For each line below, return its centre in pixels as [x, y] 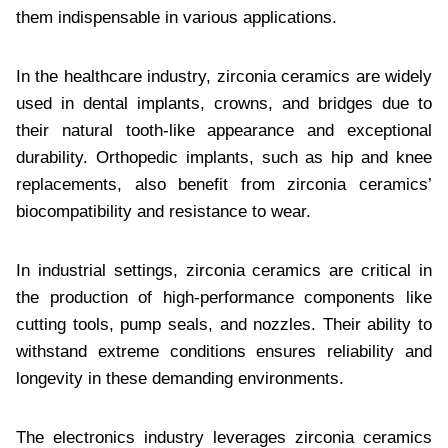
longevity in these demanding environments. [180, 378]
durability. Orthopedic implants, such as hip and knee [224, 157]
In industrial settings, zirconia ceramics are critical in [224, 270]
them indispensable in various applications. [176, 17]
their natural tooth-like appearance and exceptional [224, 130]
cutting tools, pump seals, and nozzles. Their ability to [224, 324]
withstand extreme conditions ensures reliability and [224, 351]
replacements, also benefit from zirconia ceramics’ [224, 184]
